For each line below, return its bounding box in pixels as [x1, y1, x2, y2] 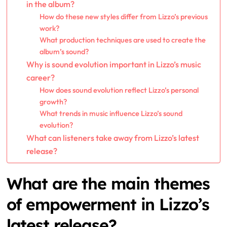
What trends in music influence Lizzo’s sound [39, 108, 182, 119]
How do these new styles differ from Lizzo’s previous [39, 12, 208, 22]
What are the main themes [6, 173, 210, 194]
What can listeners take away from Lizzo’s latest [26, 133, 200, 143]
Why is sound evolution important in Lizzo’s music [26, 59, 202, 70]
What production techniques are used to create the [39, 35, 206, 45]
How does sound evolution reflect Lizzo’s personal [39, 85, 199, 95]
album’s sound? [39, 47, 89, 57]
